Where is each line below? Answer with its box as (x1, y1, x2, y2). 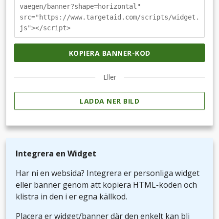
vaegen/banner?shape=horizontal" (20, 2, 141, 10)
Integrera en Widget (16, 148, 96, 159)
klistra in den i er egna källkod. (16, 191, 127, 202)
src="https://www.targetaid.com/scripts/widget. (20, 13, 199, 21)
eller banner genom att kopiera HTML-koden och (16, 179, 197, 191)
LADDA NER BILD (80, 96, 139, 106)
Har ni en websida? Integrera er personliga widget (16, 168, 199, 179)
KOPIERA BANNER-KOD (68, 48, 151, 58)
